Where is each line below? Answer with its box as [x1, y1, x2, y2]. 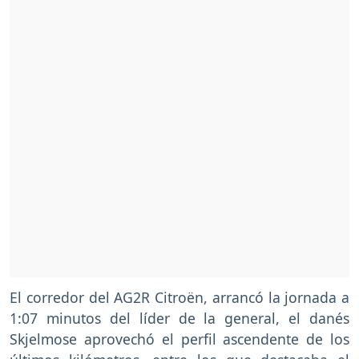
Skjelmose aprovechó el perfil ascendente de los [10, 329, 349, 349]
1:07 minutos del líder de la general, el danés [10, 309, 349, 329]
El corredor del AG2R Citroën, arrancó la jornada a [10, 288, 349, 308]
